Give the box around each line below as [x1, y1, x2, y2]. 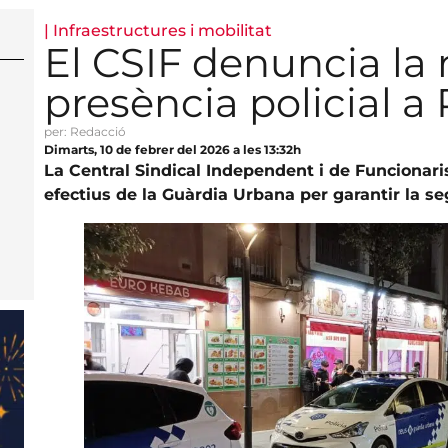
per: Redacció [43, 123, 126, 139]
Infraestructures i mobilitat [52, 20, 272, 40]
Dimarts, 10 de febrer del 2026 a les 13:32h [43, 141, 301, 157]
